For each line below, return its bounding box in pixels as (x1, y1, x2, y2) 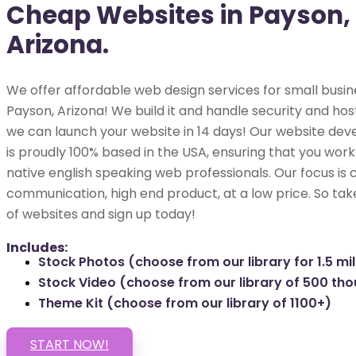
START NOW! (30, 335, 109, 354)
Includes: (6, 238, 68, 257)
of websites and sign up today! (6, 205, 195, 224)
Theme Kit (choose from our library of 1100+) (38, 294, 331, 313)
